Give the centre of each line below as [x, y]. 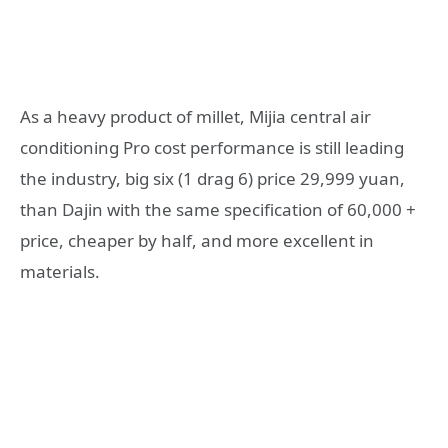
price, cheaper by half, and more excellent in [197, 240]
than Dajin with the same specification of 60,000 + [218, 209]
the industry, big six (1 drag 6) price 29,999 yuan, [212, 178]
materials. [60, 271]
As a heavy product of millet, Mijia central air [195, 116]
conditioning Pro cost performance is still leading [212, 147]
